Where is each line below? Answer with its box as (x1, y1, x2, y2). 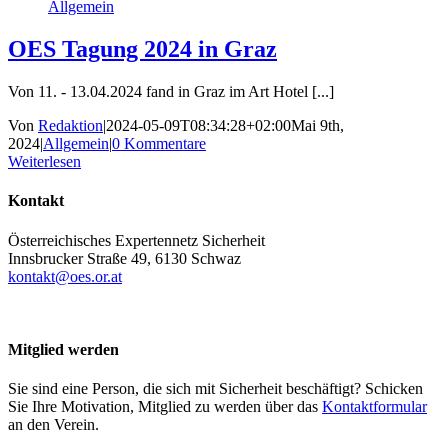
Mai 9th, (291, 117, 344, 135)
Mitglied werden (8, 340, 119, 358)
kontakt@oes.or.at (8, 267, 122, 285)
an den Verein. (8, 416, 99, 434)
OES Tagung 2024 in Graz (8, 36, 277, 63)
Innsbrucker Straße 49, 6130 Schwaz (8, 249, 241, 267)
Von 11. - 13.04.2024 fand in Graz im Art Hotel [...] (8, 83, 334, 101)
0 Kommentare (112, 135, 206, 153)
